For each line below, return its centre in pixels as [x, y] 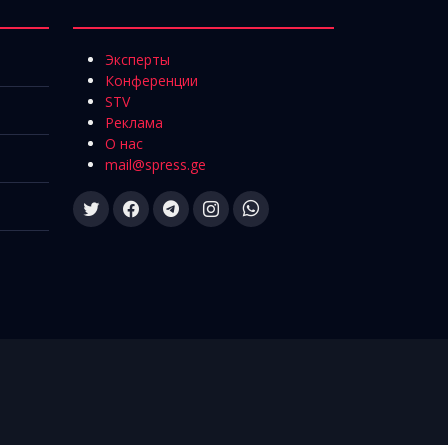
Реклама [134, 123]
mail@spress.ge [155, 165]
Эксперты [137, 60]
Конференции [151, 81]
